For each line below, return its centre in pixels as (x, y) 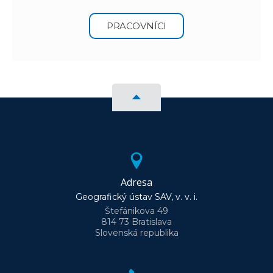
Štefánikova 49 (136, 211)
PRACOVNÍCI (136, 26)
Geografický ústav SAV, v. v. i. (136, 197)
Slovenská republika (136, 232)
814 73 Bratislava (136, 222)
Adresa (136, 182)
